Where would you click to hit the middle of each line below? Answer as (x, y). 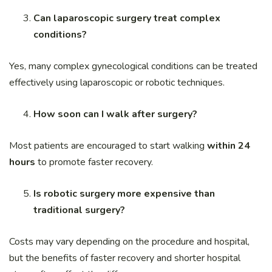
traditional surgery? (79, 210)
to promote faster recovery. (94, 162)
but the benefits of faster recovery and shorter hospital (125, 258)
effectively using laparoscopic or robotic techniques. (117, 82)
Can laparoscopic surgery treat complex (127, 18)
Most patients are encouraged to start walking (108, 145)
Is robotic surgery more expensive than (124, 193)
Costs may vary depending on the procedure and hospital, (129, 241)
